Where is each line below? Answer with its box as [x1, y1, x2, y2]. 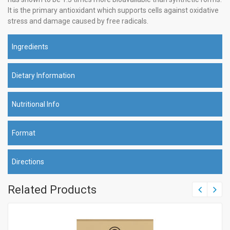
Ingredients [12, 43, 48, 51]
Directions [12, 158, 44, 166]
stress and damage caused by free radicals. [8, 17, 148, 26]
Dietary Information [12, 71, 75, 80]
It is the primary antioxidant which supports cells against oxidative [8, 6, 219, 15]
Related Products [8, 183, 97, 197]
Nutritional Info [12, 100, 60, 109]
